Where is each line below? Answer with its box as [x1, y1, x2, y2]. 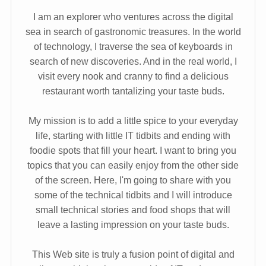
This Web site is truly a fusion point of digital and [31, 249, 235, 260]
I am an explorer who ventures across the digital [33, 11, 233, 23]
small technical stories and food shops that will [36, 204, 230, 216]
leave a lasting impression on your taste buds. [37, 219, 229, 230]
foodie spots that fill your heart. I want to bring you [30, 145, 236, 156]
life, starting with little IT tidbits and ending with [36, 130, 230, 141]
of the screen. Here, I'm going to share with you [35, 175, 231, 186]
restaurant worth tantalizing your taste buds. [42, 85, 224, 97]
